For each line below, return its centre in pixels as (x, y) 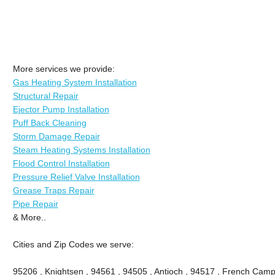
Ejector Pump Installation (61, 109)
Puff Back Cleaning (49, 122)
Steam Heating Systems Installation (81, 149)
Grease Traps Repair (53, 190)
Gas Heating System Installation (75, 82)
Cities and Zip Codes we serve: (73, 244)
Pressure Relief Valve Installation (76, 176)
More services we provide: (64, 68)
